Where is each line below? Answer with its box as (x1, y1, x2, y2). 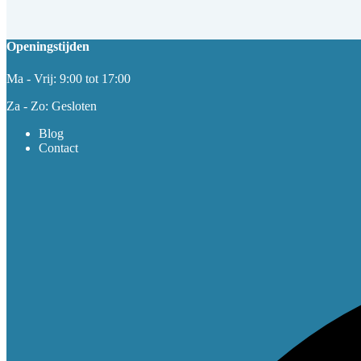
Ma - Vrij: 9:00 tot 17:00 (6, 71, 131, 85)
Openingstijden (6, 39, 89, 54)
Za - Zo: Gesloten (6, 98, 97, 113)
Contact (39, 140, 78, 155)
